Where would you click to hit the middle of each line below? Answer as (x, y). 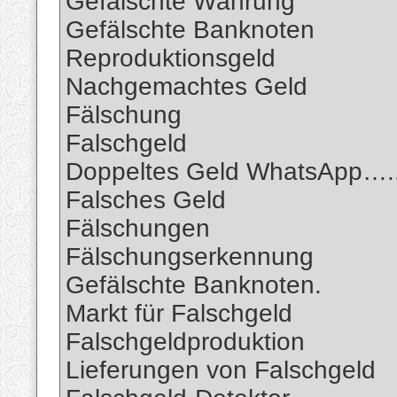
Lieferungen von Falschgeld (221, 370)
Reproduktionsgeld (171, 58)
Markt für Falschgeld (179, 314)
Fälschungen (138, 229)
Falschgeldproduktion (185, 342)
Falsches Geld (146, 200)
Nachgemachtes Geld (187, 87)
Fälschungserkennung (190, 257)
